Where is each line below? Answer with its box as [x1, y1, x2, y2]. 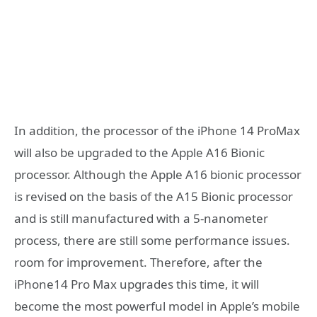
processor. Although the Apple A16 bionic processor [14, 166, 301, 183]
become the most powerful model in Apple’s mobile [14, 298, 300, 315]
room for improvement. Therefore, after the [14, 254, 263, 271]
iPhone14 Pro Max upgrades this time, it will [14, 276, 259, 293]
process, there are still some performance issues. [14, 232, 290, 249]
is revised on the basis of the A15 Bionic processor [14, 188, 293, 205]
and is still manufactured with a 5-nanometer [14, 210, 268, 227]
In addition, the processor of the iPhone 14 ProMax [14, 122, 300, 139]
